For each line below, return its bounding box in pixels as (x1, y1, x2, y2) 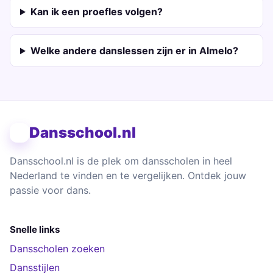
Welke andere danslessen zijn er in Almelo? (30, 44, 238, 57)
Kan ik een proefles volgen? (30, 5, 163, 18)
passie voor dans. (10, 184, 91, 196)
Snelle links (10, 224, 60, 235)
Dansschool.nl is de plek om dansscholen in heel (10, 155, 232, 167)
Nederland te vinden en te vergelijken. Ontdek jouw (10, 169, 246, 182)
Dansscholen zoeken (10, 243, 105, 255)
